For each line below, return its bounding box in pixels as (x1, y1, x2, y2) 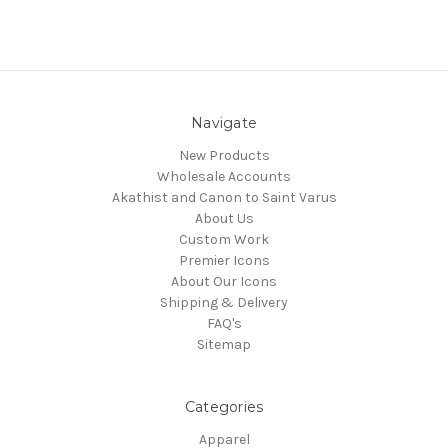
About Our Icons (171, 272, 277, 290)
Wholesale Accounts (157, 167, 291, 185)
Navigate (191, 113, 257, 132)
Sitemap (197, 335, 251, 353)
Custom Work (179, 230, 269, 248)
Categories (184, 397, 264, 416)
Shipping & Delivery (160, 293, 288, 311)
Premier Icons (178, 251, 270, 269)
